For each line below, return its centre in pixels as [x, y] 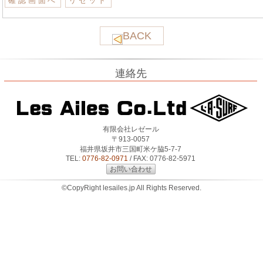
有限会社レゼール [131, 129]
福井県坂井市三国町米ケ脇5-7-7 [131, 149]
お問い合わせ [131, 169]
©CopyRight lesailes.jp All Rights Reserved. [131, 188]
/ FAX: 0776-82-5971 [162, 159]
